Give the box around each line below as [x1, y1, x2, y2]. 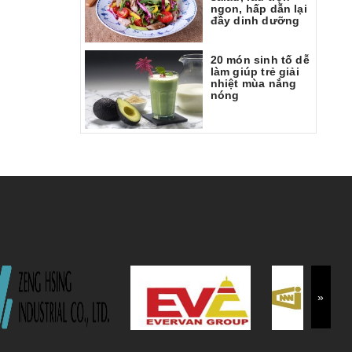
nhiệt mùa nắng [210, 76, 297, 90]
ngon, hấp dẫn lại [210, 2, 307, 15]
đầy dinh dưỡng [210, 13, 300, 27]
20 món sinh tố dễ [210, 53, 310, 66]
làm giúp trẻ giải [210, 64, 299, 78]
